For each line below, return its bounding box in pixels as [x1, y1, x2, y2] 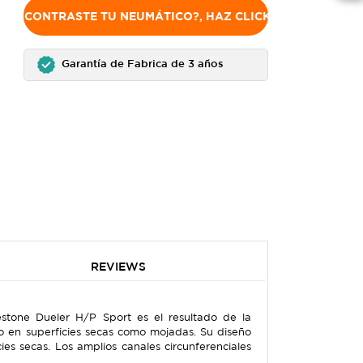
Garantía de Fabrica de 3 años [61, 58, 224, 70]
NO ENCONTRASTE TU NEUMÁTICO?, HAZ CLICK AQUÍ [7, 9, 305, 23]
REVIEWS [90, 260, 146, 274]
